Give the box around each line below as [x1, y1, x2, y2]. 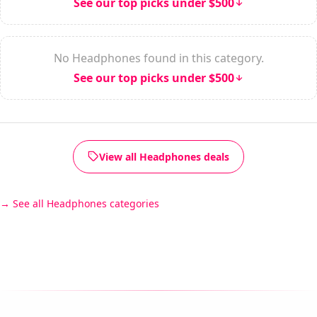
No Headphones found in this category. [53, 50, 264, 66]
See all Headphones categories [13, 196, 159, 210]
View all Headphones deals [99, 149, 229, 163]
